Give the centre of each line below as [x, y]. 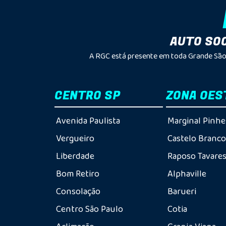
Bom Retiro [77, 174]
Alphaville [187, 174]
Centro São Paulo [89, 209]
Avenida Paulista [88, 121]
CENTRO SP [87, 96]
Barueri [182, 191]
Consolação [78, 191]
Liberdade [75, 156]
